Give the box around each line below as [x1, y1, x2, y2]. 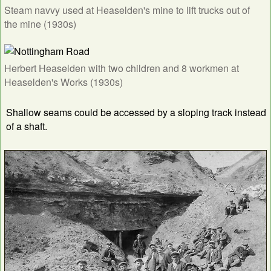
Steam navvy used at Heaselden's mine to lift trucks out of [4, 3, 250, 18]
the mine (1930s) [4, 17, 76, 31]
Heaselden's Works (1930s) [4, 75, 123, 90]
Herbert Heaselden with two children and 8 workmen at [4, 61, 239, 76]
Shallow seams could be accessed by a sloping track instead [6, 105, 266, 120]
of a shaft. [6, 119, 47, 134]
